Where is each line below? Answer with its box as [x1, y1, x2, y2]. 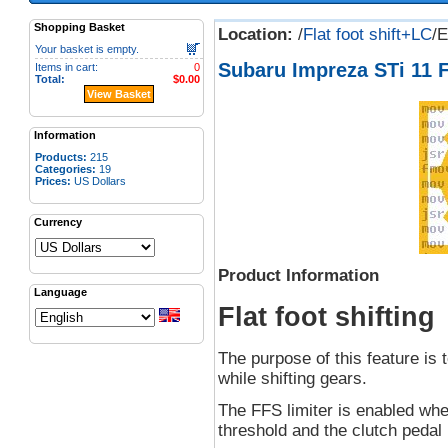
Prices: [34, 175, 71, 187]
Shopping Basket [33, 21, 125, 33]
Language [33, 286, 87, 298]
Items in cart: [34, 61, 98, 73]
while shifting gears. [217, 368, 367, 388]
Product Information [217, 265, 379, 285]
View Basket [86, 88, 151, 100]
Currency [33, 216, 82, 228]
